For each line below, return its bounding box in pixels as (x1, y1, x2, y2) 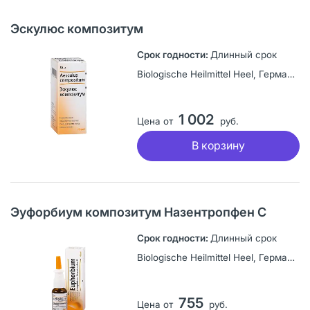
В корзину (191, 138, 245, 153)
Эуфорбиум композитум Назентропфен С (10, 204, 266, 219)
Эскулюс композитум (10, 21, 143, 36)
